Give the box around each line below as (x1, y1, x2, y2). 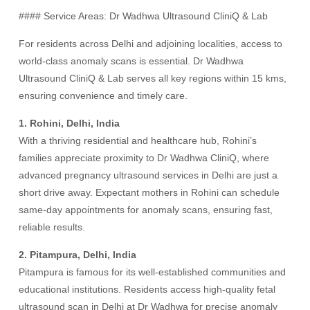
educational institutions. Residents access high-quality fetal (19, 284, 276, 295)
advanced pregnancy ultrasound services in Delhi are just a (19, 170, 278, 181)
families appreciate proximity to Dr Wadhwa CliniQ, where (19, 152, 270, 163)
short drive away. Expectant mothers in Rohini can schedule (19, 187, 280, 198)
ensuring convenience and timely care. (19, 90, 188, 101)
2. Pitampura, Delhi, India (19, 249, 137, 260)
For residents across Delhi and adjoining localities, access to (19, 38, 283, 49)
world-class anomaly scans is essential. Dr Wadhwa (19, 55, 244, 66)
